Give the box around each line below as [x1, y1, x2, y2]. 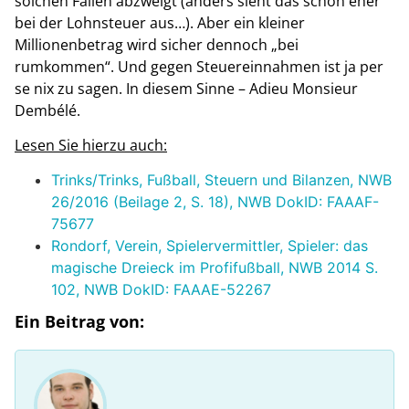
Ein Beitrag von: [15, 310, 144, 333]
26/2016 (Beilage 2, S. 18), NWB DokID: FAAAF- [51, 193, 379, 212]
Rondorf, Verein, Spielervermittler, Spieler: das [51, 236, 368, 256]
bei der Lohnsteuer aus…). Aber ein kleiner [15, 12, 305, 33]
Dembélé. [15, 100, 80, 121]
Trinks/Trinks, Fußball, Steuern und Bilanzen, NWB [51, 171, 392, 190]
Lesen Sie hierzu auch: [15, 135, 167, 156]
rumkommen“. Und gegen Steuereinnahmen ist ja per [15, 56, 383, 77]
